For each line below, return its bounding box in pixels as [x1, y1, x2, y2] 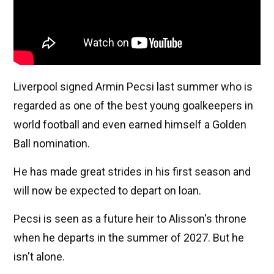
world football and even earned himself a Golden [13, 118, 246, 131]
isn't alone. [13, 250, 65, 264]
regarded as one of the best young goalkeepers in [13, 99, 253, 113]
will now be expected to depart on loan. [13, 184, 201, 198]
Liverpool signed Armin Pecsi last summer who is [13, 80, 253, 94]
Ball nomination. [13, 137, 90, 150]
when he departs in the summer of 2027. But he [13, 231, 244, 245]
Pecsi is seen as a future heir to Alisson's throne [13, 212, 246, 226]
